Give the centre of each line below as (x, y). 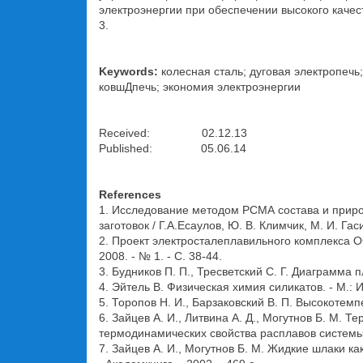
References (130, 194)
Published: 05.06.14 (173, 148)
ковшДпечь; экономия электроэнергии (200, 87)
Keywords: (128, 71)
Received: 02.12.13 (173, 133)
